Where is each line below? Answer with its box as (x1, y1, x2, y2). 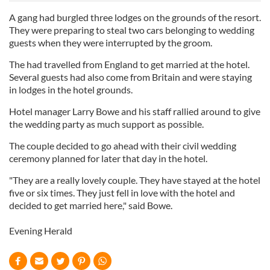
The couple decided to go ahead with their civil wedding (9, 140, 236, 151)
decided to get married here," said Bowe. (9, 199, 172, 211)
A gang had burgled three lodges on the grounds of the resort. (9, 11, 261, 23)
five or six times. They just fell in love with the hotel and (9, 187, 235, 198)
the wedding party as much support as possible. (9, 118, 204, 130)
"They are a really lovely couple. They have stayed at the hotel (9, 174, 260, 186)
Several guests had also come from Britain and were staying (9, 71, 252, 83)
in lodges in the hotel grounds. (9, 84, 133, 95)
